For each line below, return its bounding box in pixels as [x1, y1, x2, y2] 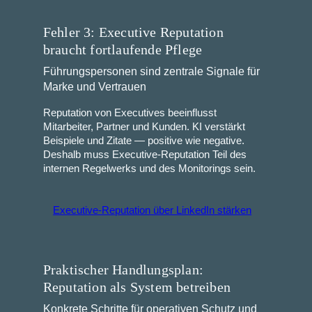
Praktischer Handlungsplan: [42, 261, 203, 277]
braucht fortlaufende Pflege [42, 42, 203, 58]
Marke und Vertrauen [42, 81, 146, 93]
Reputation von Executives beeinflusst [42, 107, 217, 119]
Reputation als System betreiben [42, 279, 231, 295]
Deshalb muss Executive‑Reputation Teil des [42, 149, 247, 161]
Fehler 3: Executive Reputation [42, 24, 224, 40]
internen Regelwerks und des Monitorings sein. [42, 163, 256, 175]
